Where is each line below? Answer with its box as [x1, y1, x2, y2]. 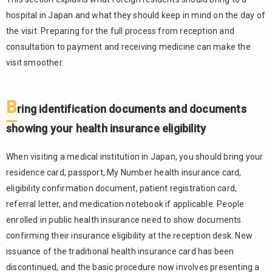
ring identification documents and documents [17, 103, 246, 115]
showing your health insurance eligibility [6, 122, 206, 135]
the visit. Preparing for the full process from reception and [6, 26, 235, 36]
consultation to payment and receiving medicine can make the [6, 42, 251, 52]
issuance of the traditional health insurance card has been [6, 246, 234, 256]
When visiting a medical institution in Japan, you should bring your [6, 152, 263, 161]
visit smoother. [6, 58, 64, 67]
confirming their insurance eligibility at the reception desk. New [6, 231, 253, 240]
